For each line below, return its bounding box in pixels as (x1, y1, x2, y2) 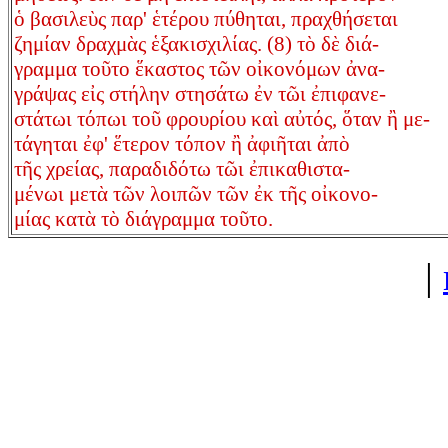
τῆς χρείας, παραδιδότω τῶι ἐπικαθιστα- (14, 157, 350, 182)
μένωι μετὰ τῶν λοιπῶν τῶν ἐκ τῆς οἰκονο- (14, 182, 378, 207)
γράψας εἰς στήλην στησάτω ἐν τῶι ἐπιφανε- (14, 82, 386, 107)
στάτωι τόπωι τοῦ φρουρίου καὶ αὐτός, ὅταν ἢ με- (14, 107, 430, 132)
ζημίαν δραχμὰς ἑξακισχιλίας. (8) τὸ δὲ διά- (14, 32, 379, 57)
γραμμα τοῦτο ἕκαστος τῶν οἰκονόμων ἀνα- (14, 57, 385, 82)
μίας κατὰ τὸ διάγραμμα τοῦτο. (14, 207, 273, 232)
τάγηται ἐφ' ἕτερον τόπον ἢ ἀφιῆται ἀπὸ (14, 132, 350, 157)
